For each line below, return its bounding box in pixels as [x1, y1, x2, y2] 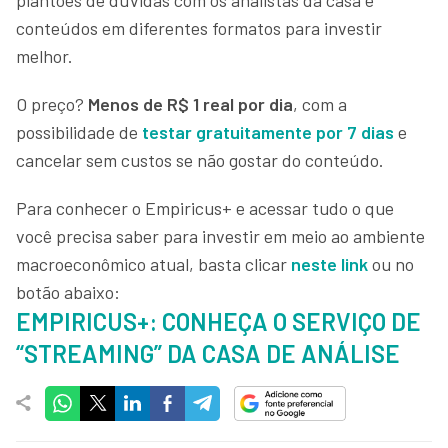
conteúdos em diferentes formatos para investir [16, 16, 382, 39]
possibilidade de [16, 120, 142, 143]
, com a [293, 92, 347, 115]
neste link [291, 252, 368, 275]
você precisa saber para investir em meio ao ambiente [16, 224, 425, 247]
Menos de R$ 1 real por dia [88, 92, 293, 115]
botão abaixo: [16, 280, 120, 303]
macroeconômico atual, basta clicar [16, 252, 291, 275]
